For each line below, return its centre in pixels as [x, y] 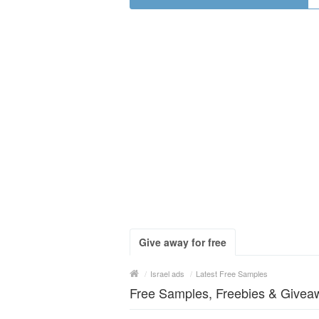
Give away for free [183, 242]
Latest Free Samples [232, 273]
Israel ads [167, 273]
